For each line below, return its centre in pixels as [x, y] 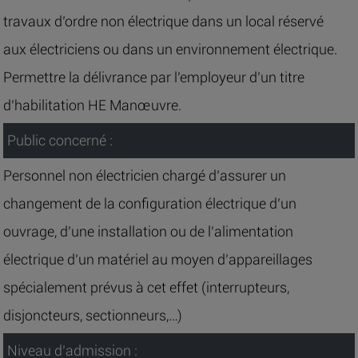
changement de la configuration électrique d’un [150, 204]
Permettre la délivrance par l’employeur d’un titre [154, 78]
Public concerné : [60, 141]
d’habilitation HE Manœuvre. [93, 105]
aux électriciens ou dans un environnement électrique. [171, 50]
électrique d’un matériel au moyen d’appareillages [158, 260]
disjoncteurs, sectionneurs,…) [93, 316]
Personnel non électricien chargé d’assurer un [145, 176]
